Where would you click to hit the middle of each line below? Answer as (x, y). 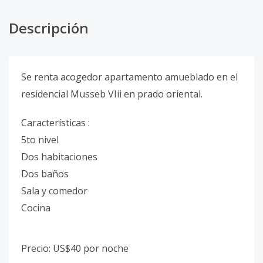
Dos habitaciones (59, 157)
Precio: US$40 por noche (75, 248)
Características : (55, 123)
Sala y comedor (54, 191)
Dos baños (45, 174)
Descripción (49, 28)
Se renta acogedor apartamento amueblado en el (129, 77)
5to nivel (40, 140)
